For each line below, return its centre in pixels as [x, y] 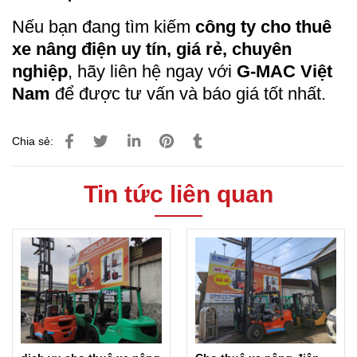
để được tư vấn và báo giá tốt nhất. [188, 94]
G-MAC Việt [284, 71]
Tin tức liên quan [178, 194]
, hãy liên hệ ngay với [152, 71]
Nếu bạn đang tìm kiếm [104, 27]
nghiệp [40, 71]
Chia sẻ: [33, 141]
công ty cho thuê [263, 27]
